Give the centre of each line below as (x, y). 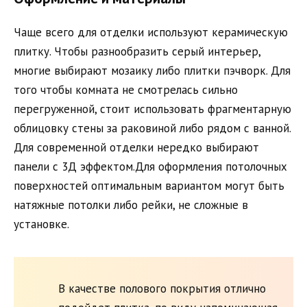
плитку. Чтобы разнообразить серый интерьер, (137, 51)
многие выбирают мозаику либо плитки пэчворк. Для (152, 70)
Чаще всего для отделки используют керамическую (151, 32)
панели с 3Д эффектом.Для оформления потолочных (150, 166)
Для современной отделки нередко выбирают (136, 147)
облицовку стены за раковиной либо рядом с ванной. (152, 128)
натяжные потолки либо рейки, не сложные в (131, 205)
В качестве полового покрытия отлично (162, 289)
